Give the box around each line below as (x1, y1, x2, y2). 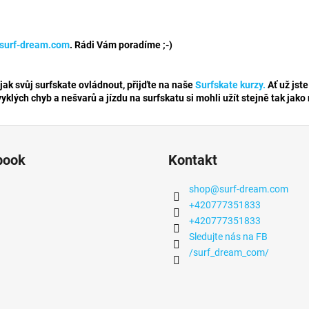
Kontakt (168, 152, 217, 168)
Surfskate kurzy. (195, 79, 266, 90)
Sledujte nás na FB (189, 231, 268, 242)
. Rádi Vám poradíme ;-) (70, 39, 172, 50)
